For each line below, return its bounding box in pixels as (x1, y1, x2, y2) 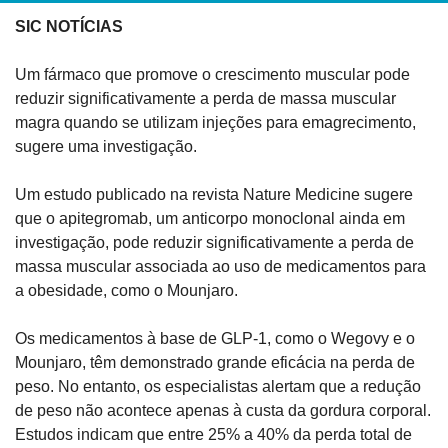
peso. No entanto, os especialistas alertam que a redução (15, 377, 421, 395)
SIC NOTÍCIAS (15, 17, 123, 35)
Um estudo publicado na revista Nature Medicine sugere (15, 185, 413, 203)
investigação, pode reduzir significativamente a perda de (15, 233, 414, 251)
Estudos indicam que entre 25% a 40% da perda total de (15, 425, 412, 443)
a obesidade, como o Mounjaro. (15, 281, 238, 299)
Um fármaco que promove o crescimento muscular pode (15, 65, 410, 83)
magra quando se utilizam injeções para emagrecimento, (15, 113, 416, 131)
